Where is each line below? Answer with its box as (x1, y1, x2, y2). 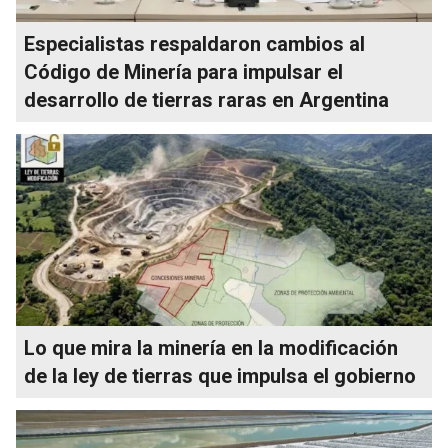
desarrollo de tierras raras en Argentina (24, 87, 389, 112)
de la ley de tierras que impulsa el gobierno (24, 363, 416, 388)
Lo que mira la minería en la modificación (24, 335, 398, 360)
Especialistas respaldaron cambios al (24, 31, 365, 56)
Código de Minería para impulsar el (24, 59, 343, 84)
